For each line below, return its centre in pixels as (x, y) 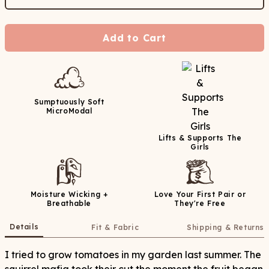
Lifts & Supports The (200, 138)
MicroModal (69, 111)
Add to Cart (134, 38)
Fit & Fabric (115, 227)
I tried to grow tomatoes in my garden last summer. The (133, 255)
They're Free (200, 203)
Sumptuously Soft (69, 102)
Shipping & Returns (225, 227)
